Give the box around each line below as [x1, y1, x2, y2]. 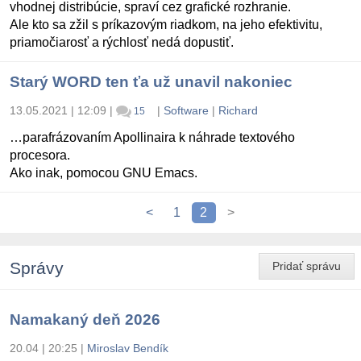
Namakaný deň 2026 [10, 311, 160, 329]
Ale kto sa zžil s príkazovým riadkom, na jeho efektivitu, [10, 17, 322, 31]
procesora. [10, 148, 70, 163]
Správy [10, 259, 64, 278]
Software [163, 103, 209, 117]
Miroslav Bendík [87, 342, 168, 355]
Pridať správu [272, 259, 341, 273]
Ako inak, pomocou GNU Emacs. [10, 166, 197, 180]
